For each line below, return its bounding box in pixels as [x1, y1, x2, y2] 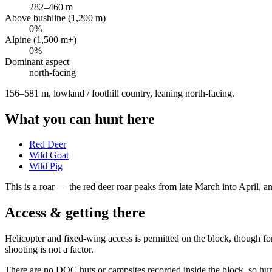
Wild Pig [29, 161, 63, 172]
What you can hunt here [5, 110, 155, 127]
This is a [5, 182, 39, 192]
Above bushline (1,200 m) [5, 12, 106, 23]
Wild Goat [29, 150, 69, 161]
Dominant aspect [5, 56, 69, 67]
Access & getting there [5, 205, 145, 221]
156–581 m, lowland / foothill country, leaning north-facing [5, 87, 232, 98]
